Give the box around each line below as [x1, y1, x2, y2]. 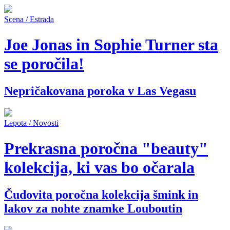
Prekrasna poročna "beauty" [4, 139, 208, 158]
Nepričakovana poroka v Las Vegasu [4, 84, 196, 98]
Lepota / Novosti [4, 119, 59, 128]
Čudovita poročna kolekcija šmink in [4, 188, 198, 202]
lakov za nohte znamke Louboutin [4, 202, 182, 216]
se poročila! [4, 54, 84, 73]
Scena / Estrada [4, 15, 54, 24]
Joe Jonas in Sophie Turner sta [4, 35, 218, 54]
